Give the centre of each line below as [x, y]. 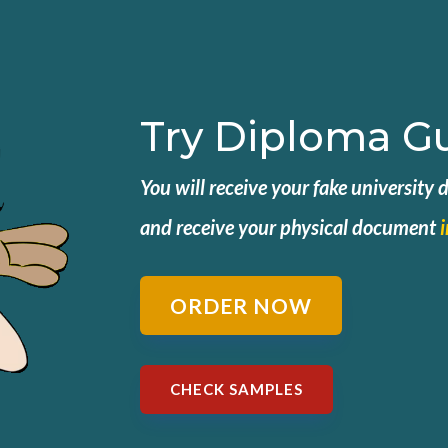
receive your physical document [308, 226]
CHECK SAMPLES [237, 389]
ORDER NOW [241, 306]
